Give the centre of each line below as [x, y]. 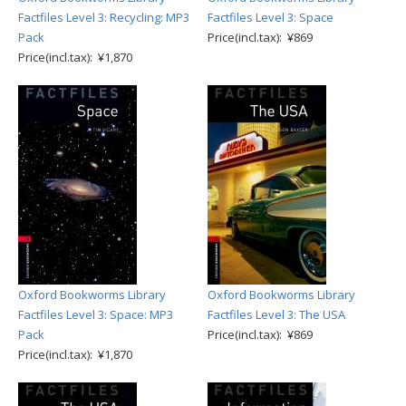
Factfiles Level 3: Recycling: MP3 [104, 17]
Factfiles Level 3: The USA [276, 314]
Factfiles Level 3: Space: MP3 [96, 314]
